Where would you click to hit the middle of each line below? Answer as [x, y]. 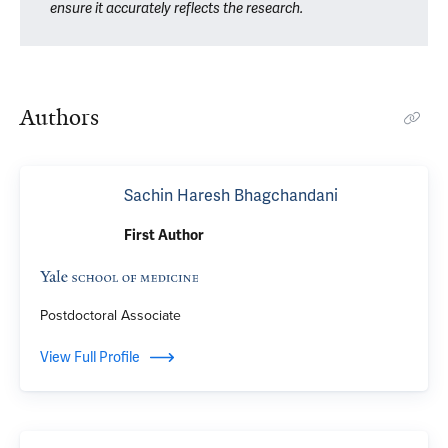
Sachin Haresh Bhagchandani [231, 195]
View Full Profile [90, 357]
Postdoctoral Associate [110, 315]
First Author [164, 235]
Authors [59, 117]
